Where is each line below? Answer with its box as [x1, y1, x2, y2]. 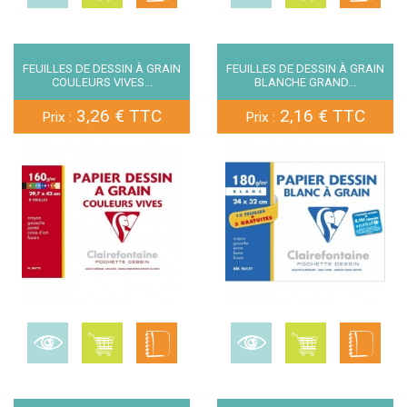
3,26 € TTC [72, 105, 162, 126]
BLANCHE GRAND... [254, 75, 356, 89]
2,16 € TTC [275, 105, 365, 126]
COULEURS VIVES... [51, 75, 153, 89]
